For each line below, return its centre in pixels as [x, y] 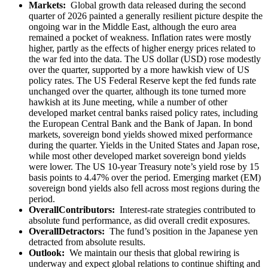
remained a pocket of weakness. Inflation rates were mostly [140, 38]
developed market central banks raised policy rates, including [143, 113]
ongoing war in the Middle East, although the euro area [133, 27]
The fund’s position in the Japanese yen [184, 232]
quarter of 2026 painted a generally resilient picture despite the [146, 16]
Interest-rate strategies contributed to [188, 210]
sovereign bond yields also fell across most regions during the [144, 188]
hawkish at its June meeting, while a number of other [128, 102]
